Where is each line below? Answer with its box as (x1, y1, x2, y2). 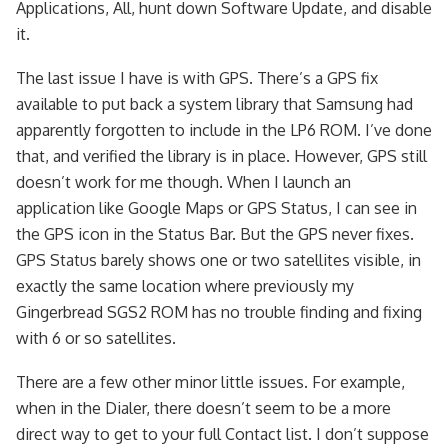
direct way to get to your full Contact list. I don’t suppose (16, 424, 429, 444)
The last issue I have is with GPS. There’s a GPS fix (16, 68, 378, 88)
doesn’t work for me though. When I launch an (16, 172, 351, 192)
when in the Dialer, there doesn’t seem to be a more (16, 398, 391, 418)
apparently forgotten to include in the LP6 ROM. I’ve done (16, 120, 432, 140)
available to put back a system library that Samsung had (16, 94, 413, 114)
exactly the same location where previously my (16, 276, 354, 296)
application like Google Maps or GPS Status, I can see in (16, 198, 417, 218)
